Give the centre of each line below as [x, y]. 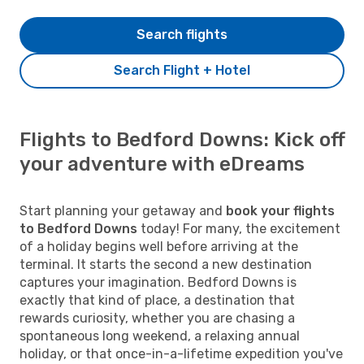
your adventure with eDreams [162, 164]
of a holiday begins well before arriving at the [159, 246]
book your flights [280, 210]
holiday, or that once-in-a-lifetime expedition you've [181, 353]
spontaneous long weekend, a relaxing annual [160, 336]
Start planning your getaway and [123, 210]
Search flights [182, 34]
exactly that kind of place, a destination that [157, 300]
